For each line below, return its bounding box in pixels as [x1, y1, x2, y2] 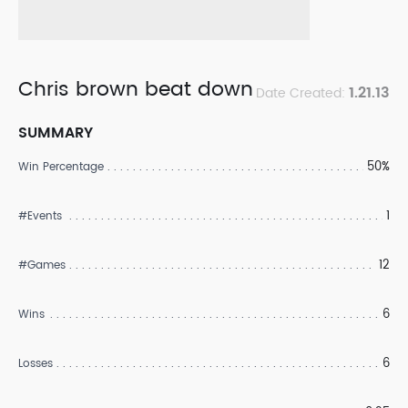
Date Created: [256, 83, 349, 104]
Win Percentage [18, 158, 104, 176]
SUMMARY [18, 121, 93, 145]
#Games [18, 257, 66, 274]
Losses [18, 355, 53, 372]
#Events [18, 208, 62, 225]
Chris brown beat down [18, 73, 253, 107]
